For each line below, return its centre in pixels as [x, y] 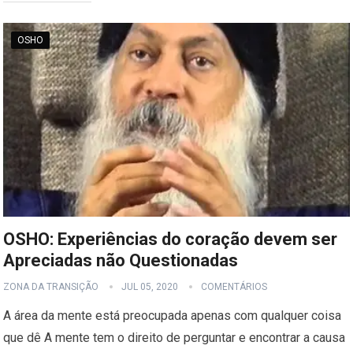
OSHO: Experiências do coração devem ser [171, 239]
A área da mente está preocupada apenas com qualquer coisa [173, 315]
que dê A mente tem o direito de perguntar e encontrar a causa [175, 337]
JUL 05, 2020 [150, 286]
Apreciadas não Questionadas [121, 260]
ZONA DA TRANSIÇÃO [51, 286]
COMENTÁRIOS [234, 286]
